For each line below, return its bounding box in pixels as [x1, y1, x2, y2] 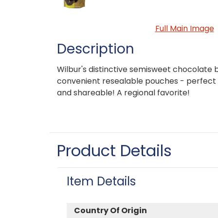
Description [57, 39, 134, 58]
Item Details [67, 173, 136, 189]
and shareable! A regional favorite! [57, 87, 190, 98]
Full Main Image [155, 22, 214, 34]
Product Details [57, 139, 172, 162]
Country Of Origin [74, 204, 147, 216]
